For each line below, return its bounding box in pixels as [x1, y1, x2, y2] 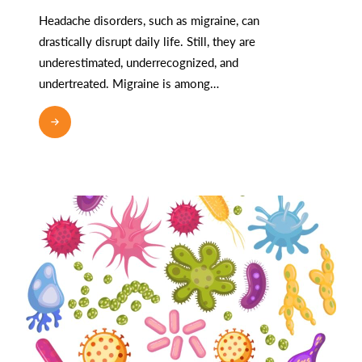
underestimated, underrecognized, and [39, 53, 238, 70]
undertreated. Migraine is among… [39, 74, 219, 91]
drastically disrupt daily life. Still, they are [39, 32, 255, 49]
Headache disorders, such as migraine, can [39, 11, 259, 28]
